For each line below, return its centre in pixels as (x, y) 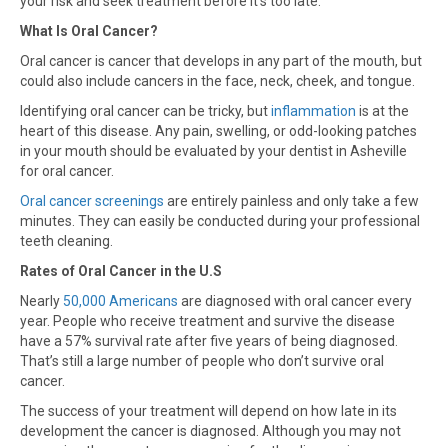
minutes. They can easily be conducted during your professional (220, 221)
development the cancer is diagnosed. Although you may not (210, 431)
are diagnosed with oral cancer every (295, 301)
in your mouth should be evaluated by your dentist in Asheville (213, 151)
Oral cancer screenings (92, 201)
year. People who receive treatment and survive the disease (207, 321)
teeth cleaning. (66, 241)
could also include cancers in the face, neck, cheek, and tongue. (217, 81)
